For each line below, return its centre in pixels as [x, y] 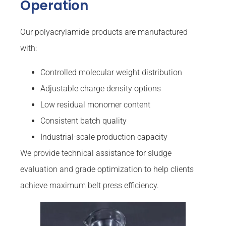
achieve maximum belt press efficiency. [90, 186]
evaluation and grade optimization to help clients [107, 169]
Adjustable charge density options [101, 89]
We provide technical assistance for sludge [96, 153]
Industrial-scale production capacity [104, 137]
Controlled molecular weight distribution [111, 73]
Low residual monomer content [95, 105]
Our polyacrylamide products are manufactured [104, 32]
